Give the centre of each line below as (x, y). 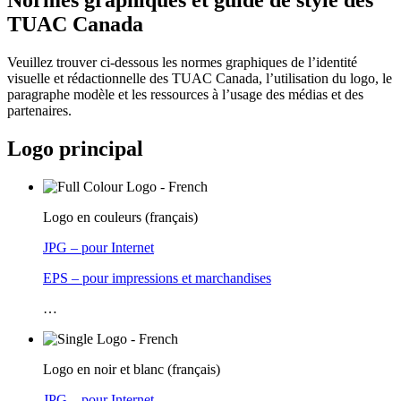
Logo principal (75, 148)
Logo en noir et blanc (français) (132, 369)
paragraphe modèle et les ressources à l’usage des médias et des (185, 94)
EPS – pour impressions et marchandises (157, 277)
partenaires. (39, 110)
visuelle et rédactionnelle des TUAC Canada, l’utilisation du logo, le (200, 78)
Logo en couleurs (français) (120, 217)
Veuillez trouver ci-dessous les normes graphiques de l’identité (182, 62)
